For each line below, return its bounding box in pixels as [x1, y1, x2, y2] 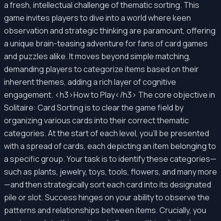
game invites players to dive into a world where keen [4, 12, 191, 23]
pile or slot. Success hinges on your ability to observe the [4, 192, 210, 203]
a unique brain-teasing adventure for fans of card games [4, 38, 208, 49]
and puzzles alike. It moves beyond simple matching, [4, 51, 191, 62]
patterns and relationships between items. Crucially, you [4, 205, 206, 216]
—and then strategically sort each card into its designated [4, 179, 211, 190]
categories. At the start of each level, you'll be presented [4, 128, 209, 139]
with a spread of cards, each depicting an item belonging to [4, 141, 216, 151]
